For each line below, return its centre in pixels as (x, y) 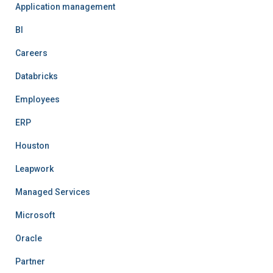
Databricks (37, 76)
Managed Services (53, 192)
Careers (31, 53)
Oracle (29, 238)
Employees (37, 99)
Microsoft (35, 215)
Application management (65, 7)
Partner (30, 261)
